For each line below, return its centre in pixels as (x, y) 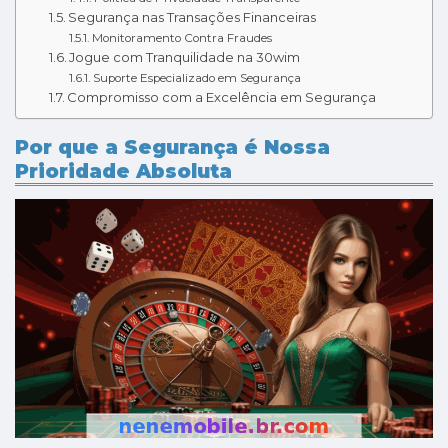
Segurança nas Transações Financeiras (192, 16)
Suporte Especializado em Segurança (196, 77)
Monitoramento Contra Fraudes (181, 37)
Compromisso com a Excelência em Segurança (222, 96)
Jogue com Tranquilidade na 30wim (185, 56)
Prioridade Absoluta (123, 170)
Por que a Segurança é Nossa (172, 146)
